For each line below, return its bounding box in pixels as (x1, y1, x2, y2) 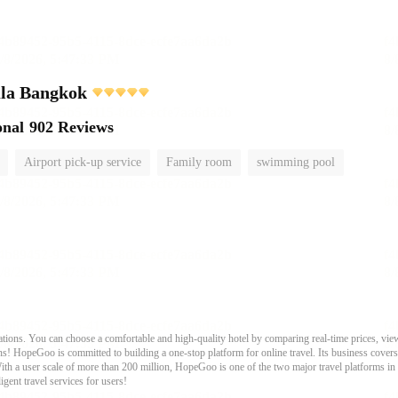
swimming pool (257, 155, 335, 169)
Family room (166, 155, 232, 169)
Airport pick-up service (24, 155, 141, 169)
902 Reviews (29, 118, 114, 136)
